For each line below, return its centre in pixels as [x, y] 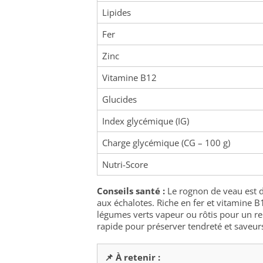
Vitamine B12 [129, 77]
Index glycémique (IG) [146, 121]
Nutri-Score [125, 164]
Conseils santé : [131, 191]
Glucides [119, 99]
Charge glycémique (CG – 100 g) [166, 143]
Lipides [117, 12]
